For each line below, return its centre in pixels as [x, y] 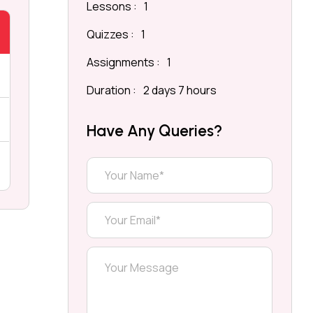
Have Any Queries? [155, 131]
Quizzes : [111, 34]
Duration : [112, 90]
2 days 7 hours [180, 90]
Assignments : [124, 62]
